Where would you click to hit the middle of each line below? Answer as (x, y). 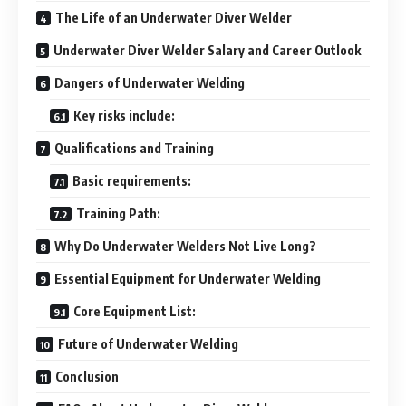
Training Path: (118, 213)
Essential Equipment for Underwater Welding (188, 279)
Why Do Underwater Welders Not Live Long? (185, 246)
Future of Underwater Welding (148, 344)
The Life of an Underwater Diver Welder (174, 18)
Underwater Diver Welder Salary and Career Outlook (207, 50)
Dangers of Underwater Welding (150, 83)
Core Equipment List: (135, 311)
